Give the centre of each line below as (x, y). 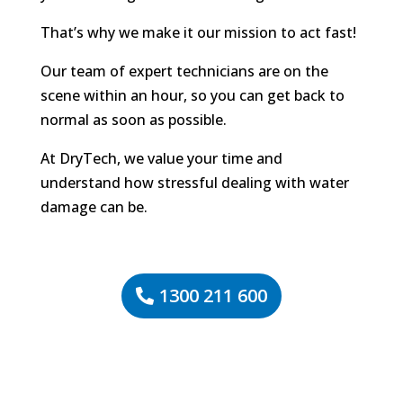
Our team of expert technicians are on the (184, 72)
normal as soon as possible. (133, 120)
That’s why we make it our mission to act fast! (198, 33)
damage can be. (94, 207)
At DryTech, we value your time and (161, 159)
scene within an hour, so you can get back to (192, 96)
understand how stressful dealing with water (194, 183)
